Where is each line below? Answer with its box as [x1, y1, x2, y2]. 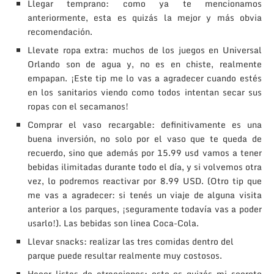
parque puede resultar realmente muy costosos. [28, 248, 222, 262]
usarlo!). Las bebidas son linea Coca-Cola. [28, 215, 199, 230]
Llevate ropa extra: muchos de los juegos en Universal [28, 42, 262, 57]
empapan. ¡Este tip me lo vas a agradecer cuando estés [28, 70, 262, 85]
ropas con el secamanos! [28, 98, 128, 113]
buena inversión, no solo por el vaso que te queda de [28, 131, 262, 146]
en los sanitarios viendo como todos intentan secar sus [28, 84, 262, 99]
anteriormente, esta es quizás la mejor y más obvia [28, 10, 262, 24]
